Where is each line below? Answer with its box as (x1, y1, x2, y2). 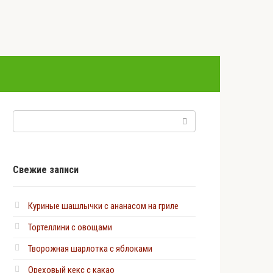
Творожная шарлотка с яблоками (28, 243, 152, 254)
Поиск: (13, 112, 38, 122)
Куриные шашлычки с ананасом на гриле (28, 200, 179, 211)
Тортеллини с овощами (28, 222, 112, 233)
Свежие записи (13, 164, 79, 175)
